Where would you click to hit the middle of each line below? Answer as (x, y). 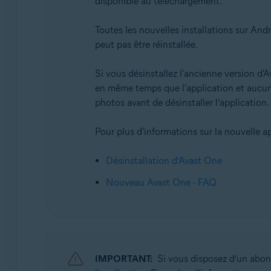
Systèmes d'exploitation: (111, 8)
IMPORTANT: (123, 259)
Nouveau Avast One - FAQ (161, 182)
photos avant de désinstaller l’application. (182, 103)
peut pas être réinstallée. (146, 44)
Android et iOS (95, 28)
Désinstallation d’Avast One (164, 161)
